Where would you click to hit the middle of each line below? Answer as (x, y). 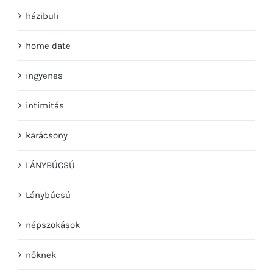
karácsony (47, 128)
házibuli (42, 9)
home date (48, 39)
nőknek (41, 248)
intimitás (45, 98)
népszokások (53, 218)
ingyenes (44, 69)
